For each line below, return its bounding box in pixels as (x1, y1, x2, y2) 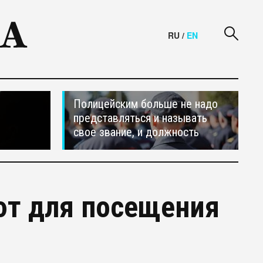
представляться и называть (73, 111, 207, 125)
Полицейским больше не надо (73, 97, 218, 111)
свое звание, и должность (73, 125, 199, 139)
